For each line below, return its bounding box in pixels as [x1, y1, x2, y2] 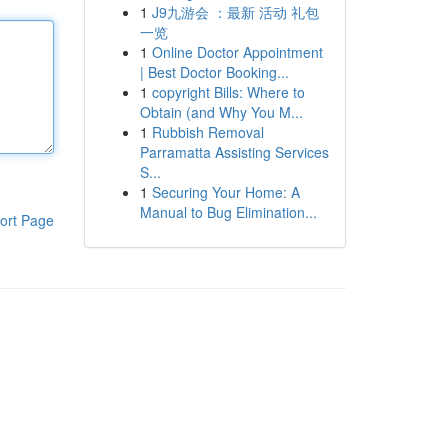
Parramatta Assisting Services [139, 142, 329, 162]
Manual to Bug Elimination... [139, 202, 317, 222]
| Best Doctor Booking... [139, 62, 289, 82]
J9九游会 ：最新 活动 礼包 [151, 2, 319, 22]
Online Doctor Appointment [151, 42, 323, 62]
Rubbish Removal [151, 122, 264, 142]
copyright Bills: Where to [151, 82, 305, 102]
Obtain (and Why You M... [139, 102, 303, 122]
